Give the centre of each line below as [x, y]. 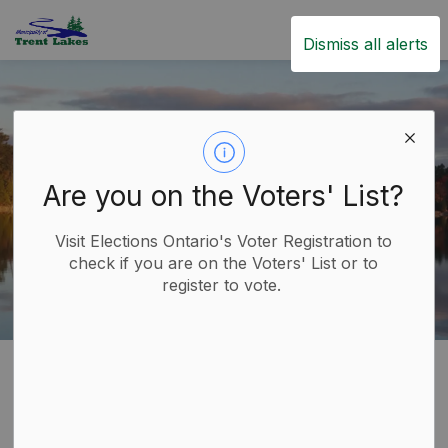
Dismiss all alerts [365, 44]
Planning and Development [184, 360]
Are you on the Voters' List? [224, 196]
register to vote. [223, 285]
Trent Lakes [132, 26]
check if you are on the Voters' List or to [224, 263]
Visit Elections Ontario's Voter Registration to [224, 241]
